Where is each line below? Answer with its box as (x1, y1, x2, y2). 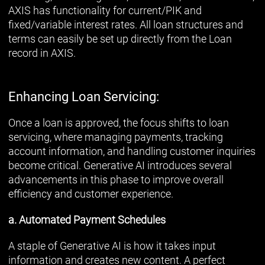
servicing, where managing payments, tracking (8, 130, 223, 143)
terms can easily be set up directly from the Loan (8, 32, 232, 45)
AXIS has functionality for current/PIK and (8, 4, 202, 17)
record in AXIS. (8, 46, 76, 59)
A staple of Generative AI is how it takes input (8, 239, 216, 252)
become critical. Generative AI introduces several (8, 159, 232, 172)
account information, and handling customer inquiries (8, 144, 256, 157)
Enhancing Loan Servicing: (8, 89, 159, 104)
